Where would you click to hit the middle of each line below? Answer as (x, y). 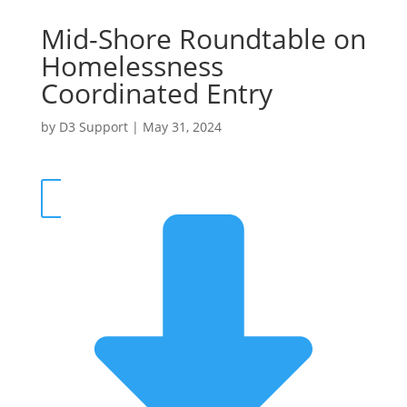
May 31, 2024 (182, 127)
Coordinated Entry (156, 93)
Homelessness (132, 66)
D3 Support (93, 127)
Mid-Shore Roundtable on (203, 39)
